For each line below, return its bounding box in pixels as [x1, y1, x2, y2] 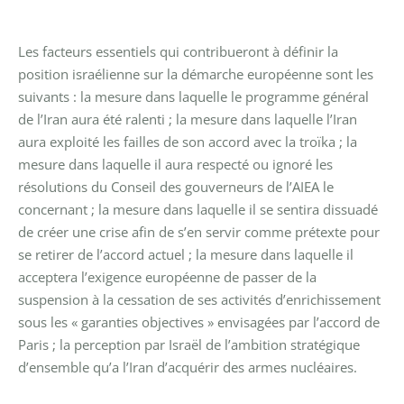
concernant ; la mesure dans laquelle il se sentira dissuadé [18, 199, 378, 218]
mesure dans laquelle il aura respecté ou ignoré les [18, 154, 333, 173]
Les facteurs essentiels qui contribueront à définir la [18, 41, 338, 60]
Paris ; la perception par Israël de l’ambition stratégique [18, 335, 360, 353]
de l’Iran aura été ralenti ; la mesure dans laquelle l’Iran [18, 109, 357, 128]
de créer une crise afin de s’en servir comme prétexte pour [18, 222, 380, 241]
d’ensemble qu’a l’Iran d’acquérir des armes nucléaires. [18, 357, 357, 376]
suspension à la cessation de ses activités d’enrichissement [18, 289, 381, 308]
